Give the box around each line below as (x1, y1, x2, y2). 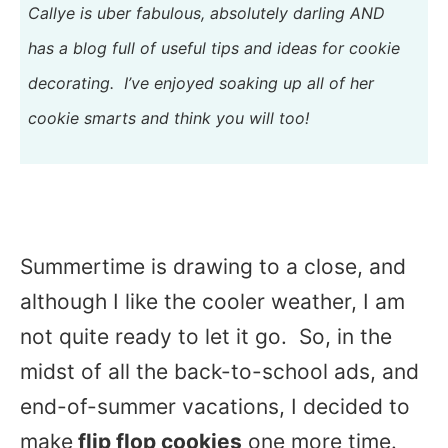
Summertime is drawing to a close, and (20, 254, 406, 279)
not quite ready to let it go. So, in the (20, 324, 392, 349)
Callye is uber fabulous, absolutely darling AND (28, 3, 390, 23)
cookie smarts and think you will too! (28, 108, 309, 128)
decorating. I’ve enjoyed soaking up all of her (28, 73, 374, 93)
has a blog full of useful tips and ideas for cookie (28, 38, 400, 58)
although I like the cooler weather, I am (20, 289, 405, 314)
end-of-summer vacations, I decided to (20, 394, 410, 419)
